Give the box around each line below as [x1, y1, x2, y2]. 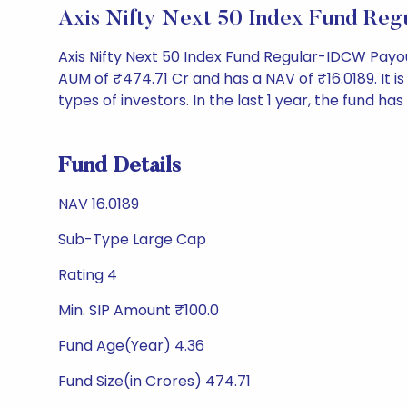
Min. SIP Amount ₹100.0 [58, 300, 219, 321]
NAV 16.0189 [58, 194, 139, 214]
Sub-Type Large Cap [58, 229, 206, 250]
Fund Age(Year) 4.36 [58, 335, 204, 356]
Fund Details [58, 155, 181, 177]
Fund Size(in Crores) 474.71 [58, 371, 251, 392]
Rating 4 [58, 264, 117, 285]
